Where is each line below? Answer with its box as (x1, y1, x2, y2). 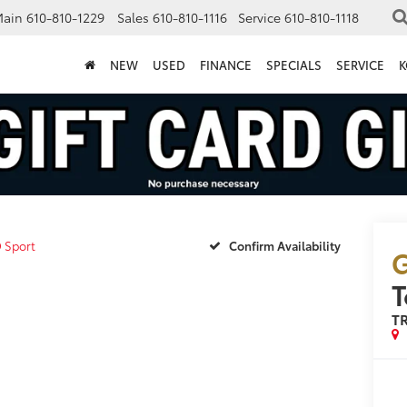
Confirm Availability (229, 237, 341, 254)
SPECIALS (266, 55, 322, 73)
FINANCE (200, 55, 252, 73)
